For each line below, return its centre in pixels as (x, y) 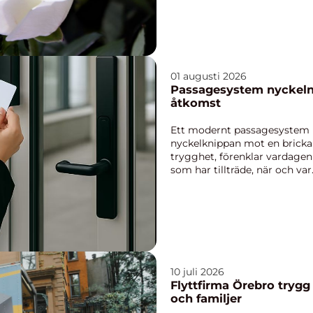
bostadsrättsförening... (225, 183)
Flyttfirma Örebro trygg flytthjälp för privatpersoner (224, 285)
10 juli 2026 (197, 272)
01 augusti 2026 (209, 76)
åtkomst (196, 103)
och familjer (206, 299)
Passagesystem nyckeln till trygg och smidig (219, 89)
